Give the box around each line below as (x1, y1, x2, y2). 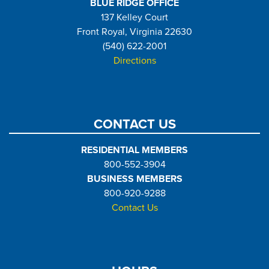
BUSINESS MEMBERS (86, 172, 183, 185)
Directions (113, 54, 156, 67)
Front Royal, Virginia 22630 (77, 25, 192, 38)
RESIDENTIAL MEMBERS (81, 144, 188, 156)
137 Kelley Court (101, 11, 168, 23)
